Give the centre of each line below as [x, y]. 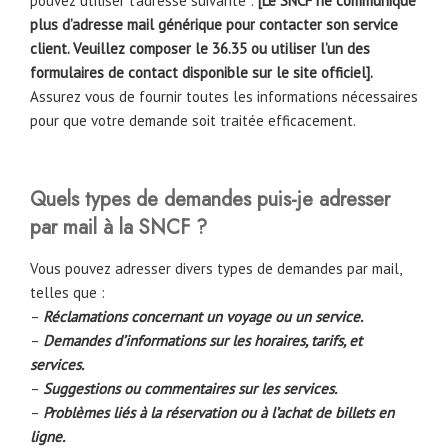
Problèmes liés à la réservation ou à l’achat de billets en [218, 412]
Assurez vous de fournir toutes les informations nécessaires [224, 96]
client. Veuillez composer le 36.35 [138, 48]
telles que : [67, 292]
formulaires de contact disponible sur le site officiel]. [201, 72]
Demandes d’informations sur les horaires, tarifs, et [202, 340]
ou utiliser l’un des [310, 48]
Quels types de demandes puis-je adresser [210, 199]
